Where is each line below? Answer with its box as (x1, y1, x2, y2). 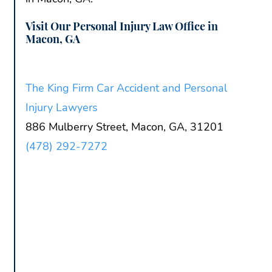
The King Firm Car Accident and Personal (25, 80, 227, 95)
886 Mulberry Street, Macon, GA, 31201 (25, 119, 223, 134)
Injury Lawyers (25, 100, 98, 115)
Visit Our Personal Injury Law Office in (25, 18, 218, 33)
